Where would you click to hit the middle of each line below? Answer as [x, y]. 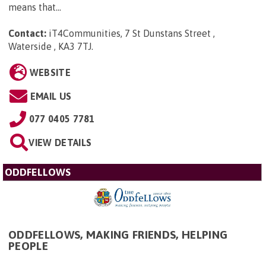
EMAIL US [51, 96]
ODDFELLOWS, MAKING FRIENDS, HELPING [118, 234]
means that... [35, 7]
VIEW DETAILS [60, 142]
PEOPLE [28, 246]
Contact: [27, 33]
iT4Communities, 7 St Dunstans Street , [132, 33]
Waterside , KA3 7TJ [50, 46]
